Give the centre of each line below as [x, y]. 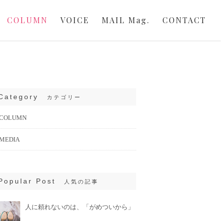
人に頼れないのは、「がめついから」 [80, 207]
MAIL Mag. [126, 20]
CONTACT [184, 20]
